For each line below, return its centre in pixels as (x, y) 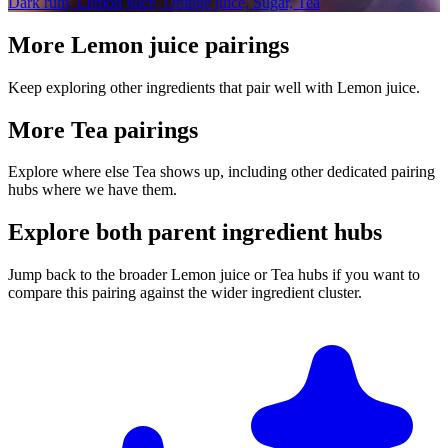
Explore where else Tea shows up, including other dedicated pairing (221, 172)
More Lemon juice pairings (148, 44)
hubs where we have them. (92, 190)
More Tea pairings (103, 129)
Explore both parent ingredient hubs (195, 232)
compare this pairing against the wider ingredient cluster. (185, 293)
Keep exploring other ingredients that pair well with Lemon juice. (214, 87)
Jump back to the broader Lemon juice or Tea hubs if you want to (214, 275)
